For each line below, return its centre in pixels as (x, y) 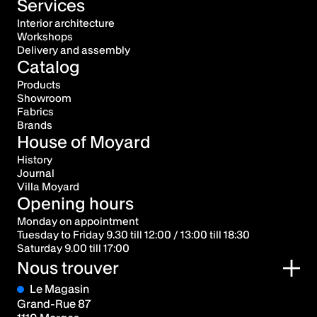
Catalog (48, 67)
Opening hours (75, 204)
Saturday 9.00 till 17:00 (73, 248)
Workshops (45, 37)
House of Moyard (84, 142)
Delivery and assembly (74, 50)
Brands (35, 125)
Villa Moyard (48, 187)
